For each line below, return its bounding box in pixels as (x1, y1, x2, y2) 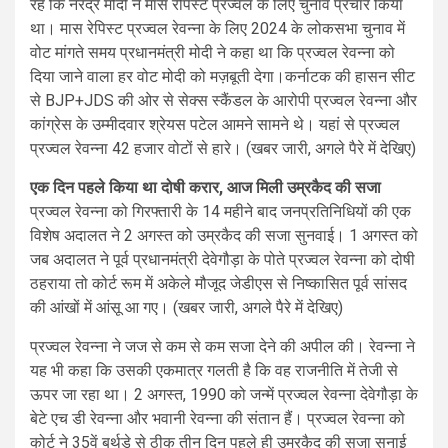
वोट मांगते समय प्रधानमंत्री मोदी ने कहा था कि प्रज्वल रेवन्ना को (30, 42, 395, 62)
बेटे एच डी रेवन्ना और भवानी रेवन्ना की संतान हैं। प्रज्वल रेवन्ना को (30, 408, 405, 428)
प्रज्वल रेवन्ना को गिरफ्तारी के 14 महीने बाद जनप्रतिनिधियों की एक (30, 201, 411, 221)
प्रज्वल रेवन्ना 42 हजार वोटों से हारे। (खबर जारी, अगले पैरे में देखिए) (30, 138, 416, 158)
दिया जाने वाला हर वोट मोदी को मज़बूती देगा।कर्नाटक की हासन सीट (30, 66, 415, 86)
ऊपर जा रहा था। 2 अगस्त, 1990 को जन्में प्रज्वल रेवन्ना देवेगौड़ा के (30, 384, 418, 404)
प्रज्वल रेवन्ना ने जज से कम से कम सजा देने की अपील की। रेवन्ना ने (30, 336, 415, 356)
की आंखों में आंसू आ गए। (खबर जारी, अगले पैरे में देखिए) (30, 297, 343, 317)
